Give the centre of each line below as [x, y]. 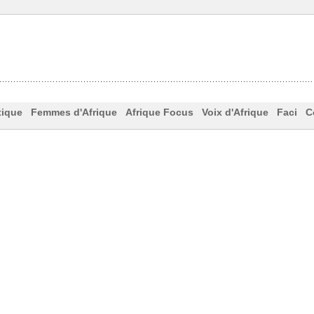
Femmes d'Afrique [74, 112]
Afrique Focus [159, 112]
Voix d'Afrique [235, 112]
